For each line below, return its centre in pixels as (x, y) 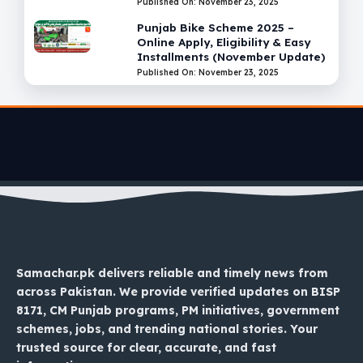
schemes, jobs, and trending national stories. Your (167, 329)
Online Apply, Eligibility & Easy (224, 42)
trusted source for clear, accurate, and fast (146, 348)
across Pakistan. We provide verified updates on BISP (178, 292)
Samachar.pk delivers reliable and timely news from (172, 273)
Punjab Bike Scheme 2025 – (216, 28)
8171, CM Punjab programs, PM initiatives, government (178, 311)
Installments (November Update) (231, 57)
